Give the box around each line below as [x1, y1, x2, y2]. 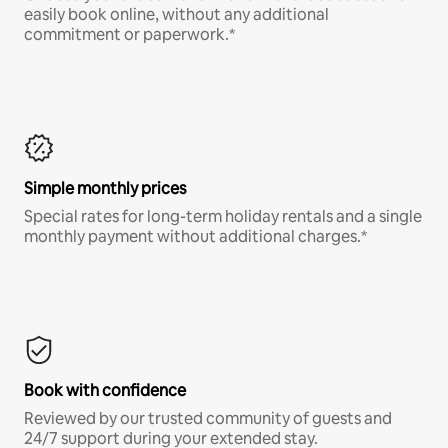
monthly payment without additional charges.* [24, 226, 367, 248]
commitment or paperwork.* [24, 24, 235, 46]
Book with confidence [24, 380, 186, 402]
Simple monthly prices [24, 178, 186, 200]
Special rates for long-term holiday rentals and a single [24, 206, 422, 228]
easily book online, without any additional [24, 4, 329, 26]
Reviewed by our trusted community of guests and [24, 408, 392, 430]
